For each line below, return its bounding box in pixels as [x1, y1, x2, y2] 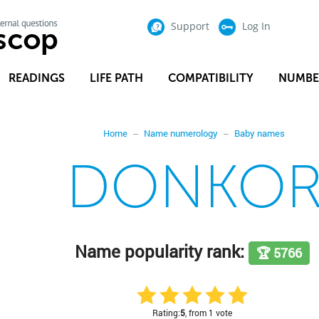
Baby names [234, 127, 286, 140]
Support [170, 19, 209, 33]
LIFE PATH [89, 71, 143, 85]
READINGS [8, 71, 65, 85]
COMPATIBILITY [167, 71, 253, 85]
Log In [241, 19, 271, 33]
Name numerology [144, 127, 219, 140]
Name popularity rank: [75, 240, 249, 263]
